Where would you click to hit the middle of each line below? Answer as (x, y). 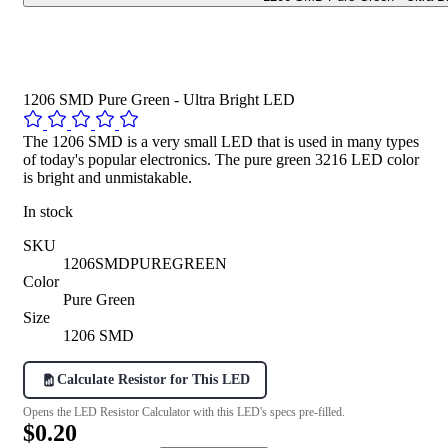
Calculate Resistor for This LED (153, 379)
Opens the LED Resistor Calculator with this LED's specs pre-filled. (184, 411)
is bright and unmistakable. (107, 177)
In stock (48, 211)
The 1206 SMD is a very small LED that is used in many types (221, 141)
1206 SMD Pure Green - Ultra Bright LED (159, 99)
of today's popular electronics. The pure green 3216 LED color (221, 159)
